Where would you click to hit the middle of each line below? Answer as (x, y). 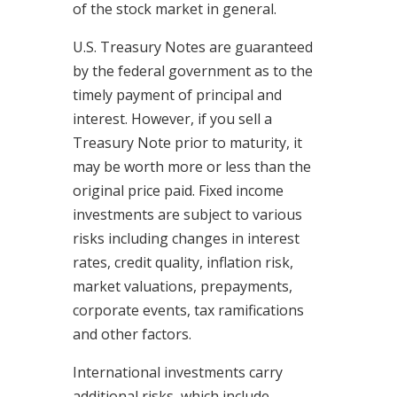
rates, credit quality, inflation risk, (183, 263)
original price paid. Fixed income (178, 191)
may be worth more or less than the (191, 167)
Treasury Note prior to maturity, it (187, 143)
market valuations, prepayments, (182, 287)
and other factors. (132, 335)
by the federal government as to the (192, 71)
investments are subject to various (187, 215)
